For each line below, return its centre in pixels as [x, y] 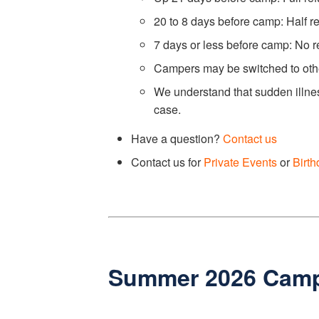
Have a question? [177, 138]
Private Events [240, 162]
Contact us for [167, 162]
